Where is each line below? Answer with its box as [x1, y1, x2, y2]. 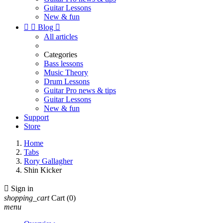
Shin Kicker [24, 166, 62, 174]
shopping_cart [4, 194, 49, 202]
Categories [44, 50, 77, 59]
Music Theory [44, 68, 88, 77]
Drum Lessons [44, 77, 90, 86]
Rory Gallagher [24, 157, 73, 165]
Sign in [11, 184, 33, 193]
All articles [44, 32, 78, 41]
